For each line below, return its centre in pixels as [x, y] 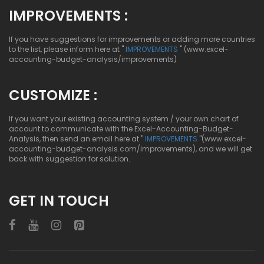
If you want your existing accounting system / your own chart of [124, 119]
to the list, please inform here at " [66, 49]
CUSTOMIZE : [53, 95]
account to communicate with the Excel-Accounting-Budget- [121, 129]
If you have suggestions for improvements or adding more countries [132, 39]
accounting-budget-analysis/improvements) [93, 59]
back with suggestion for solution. [70, 159]
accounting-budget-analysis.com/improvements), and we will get [131, 149]
